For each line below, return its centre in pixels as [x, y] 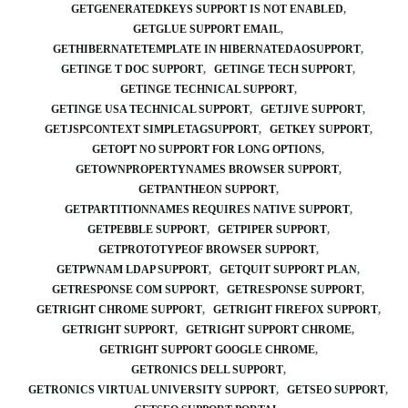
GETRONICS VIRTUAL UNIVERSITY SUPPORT [152, 390]
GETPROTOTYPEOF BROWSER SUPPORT [207, 250]
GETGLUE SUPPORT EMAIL [207, 29]
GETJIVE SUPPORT [311, 109]
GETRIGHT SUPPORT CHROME [269, 330]
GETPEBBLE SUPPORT [147, 229]
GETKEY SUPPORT [319, 129]
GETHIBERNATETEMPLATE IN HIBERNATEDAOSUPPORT [207, 49]
